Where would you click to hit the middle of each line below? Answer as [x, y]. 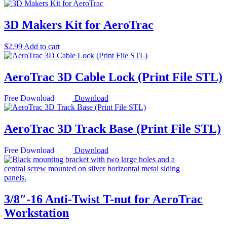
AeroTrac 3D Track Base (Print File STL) [112, 129]
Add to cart [42, 46]
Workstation [36, 213]
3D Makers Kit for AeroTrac [79, 25]
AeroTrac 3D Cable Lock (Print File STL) [113, 77]
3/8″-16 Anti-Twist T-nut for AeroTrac [103, 199]
